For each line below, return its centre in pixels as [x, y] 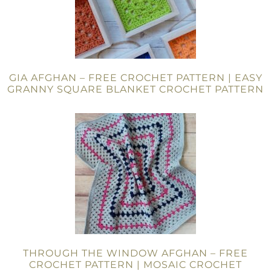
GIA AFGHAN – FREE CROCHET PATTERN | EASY [135, 78]
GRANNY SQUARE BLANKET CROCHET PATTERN [135, 89]
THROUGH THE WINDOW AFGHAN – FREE [135, 253]
